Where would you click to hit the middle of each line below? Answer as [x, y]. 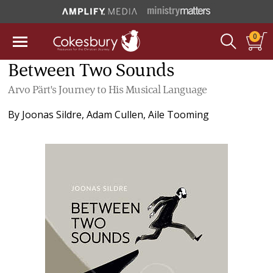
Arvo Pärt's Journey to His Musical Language [108, 90]
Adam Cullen [115, 115]
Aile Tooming [179, 115]
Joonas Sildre [52, 115]
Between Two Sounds [91, 71]
